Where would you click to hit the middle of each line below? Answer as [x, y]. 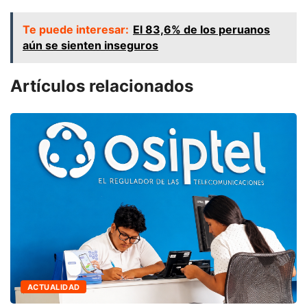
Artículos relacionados [102, 86]
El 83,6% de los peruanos [201, 29]
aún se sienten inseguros [90, 45]
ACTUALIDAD [54, 287]
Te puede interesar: [76, 29]
